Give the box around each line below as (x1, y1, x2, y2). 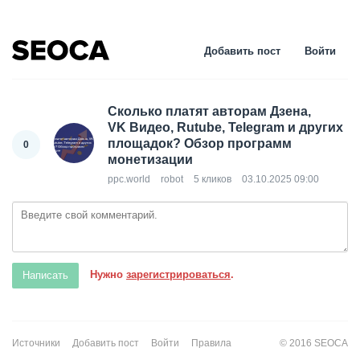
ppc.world (108, 174, 150, 185)
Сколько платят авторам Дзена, (108, 104, 311, 118)
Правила (191, 337, 231, 349)
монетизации (108, 153, 193, 166)
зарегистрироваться (126, 268, 231, 281)
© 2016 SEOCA (280, 337, 348, 349)
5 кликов (194, 174, 231, 185)
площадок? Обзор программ (108, 137, 292, 150)
